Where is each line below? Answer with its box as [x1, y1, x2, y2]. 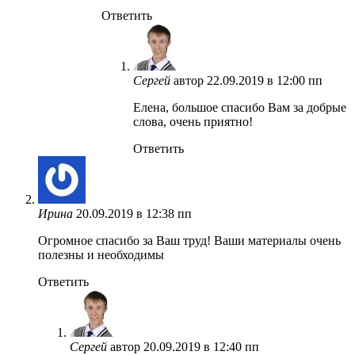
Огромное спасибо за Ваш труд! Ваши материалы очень [38, 233, 341, 247]
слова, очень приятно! [133, 114, 253, 128]
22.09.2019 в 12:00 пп [207, 73, 323, 87]
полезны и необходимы [38, 247, 164, 261]
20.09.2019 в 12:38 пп [76, 206, 192, 220]
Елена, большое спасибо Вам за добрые [133, 100, 346, 114]
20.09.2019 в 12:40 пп [143, 339, 259, 353]
